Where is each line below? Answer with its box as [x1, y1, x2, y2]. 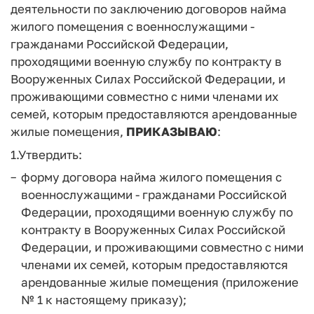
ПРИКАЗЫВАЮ [126, 124, 217, 139]
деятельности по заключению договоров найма [11, 1, 287, 16]
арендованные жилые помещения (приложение [21, 275, 299, 289]
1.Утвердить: [11, 146, 82, 162]
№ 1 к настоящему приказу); [21, 292, 186, 307]
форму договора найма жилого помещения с [21, 170, 282, 184]
